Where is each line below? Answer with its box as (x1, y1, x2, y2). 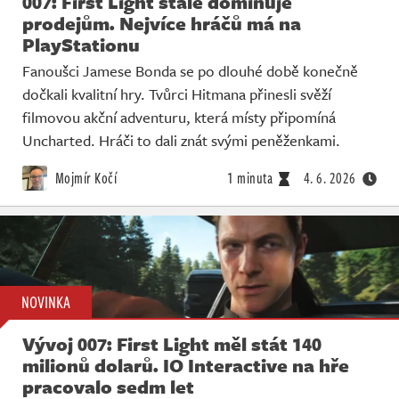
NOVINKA (21, 289, 70, 313)
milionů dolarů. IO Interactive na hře (22, 351, 349, 379)
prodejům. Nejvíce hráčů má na (22, 10, 301, 37)
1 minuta (227, 167, 273, 190)
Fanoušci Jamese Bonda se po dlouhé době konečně (22, 60, 358, 83)
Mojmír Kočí (52, 167, 117, 190)
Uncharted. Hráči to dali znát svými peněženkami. (22, 129, 340, 152)
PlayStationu (22, 31, 140, 59)
